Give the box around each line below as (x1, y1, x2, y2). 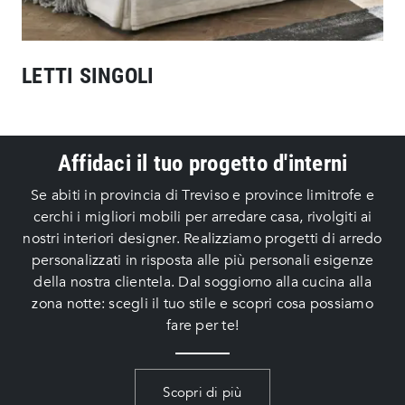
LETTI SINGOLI (22, 63, 155, 89)
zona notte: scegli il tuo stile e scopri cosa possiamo (32, 294, 373, 315)
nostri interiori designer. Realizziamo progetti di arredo (23, 229, 382, 250)
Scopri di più (163, 383, 242, 402)
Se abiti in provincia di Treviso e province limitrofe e (31, 185, 374, 206)
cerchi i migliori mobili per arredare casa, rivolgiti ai (33, 207, 372, 228)
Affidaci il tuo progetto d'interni (57, 150, 348, 177)
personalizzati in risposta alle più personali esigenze (31, 250, 374, 271)
